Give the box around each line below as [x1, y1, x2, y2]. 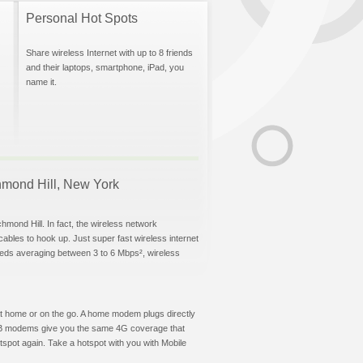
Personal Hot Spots [26, 11, 138, 25]
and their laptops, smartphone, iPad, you [26, 62, 184, 72]
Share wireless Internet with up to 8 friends [26, 48, 193, 58]
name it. [26, 77, 57, 87]
